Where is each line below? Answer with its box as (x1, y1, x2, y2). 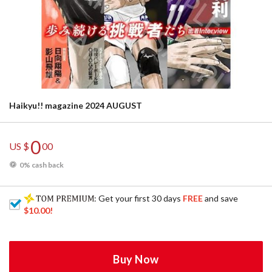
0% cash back (19, 160, 64, 169)
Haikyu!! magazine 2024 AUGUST (9, 100, 142, 110)
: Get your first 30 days (94, 193, 183, 203)
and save (203, 193, 239, 203)
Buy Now (113, 253, 159, 266)
